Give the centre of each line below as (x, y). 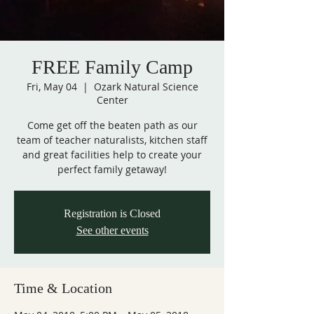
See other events (112, 230)
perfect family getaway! (112, 169)
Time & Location (63, 288)
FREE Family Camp (112, 67)
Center (112, 100)
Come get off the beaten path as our (112, 125)
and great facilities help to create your (112, 154)
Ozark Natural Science (146, 86)
